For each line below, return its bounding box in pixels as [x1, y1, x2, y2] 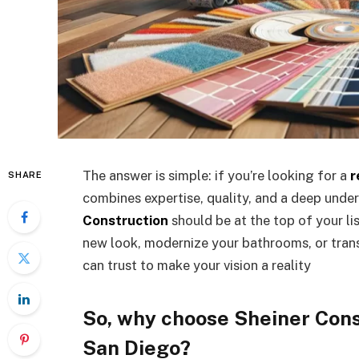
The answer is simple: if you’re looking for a [83, 167, 350, 184]
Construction [83, 212, 168, 228]
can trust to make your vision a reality [83, 257, 311, 273]
